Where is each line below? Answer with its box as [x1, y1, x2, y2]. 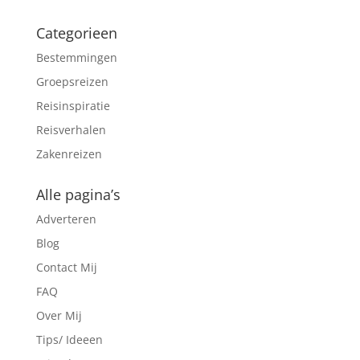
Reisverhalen [35, 122, 106, 137]
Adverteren [35, 211, 96, 227]
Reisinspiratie [35, 98, 110, 113]
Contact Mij [35, 260, 97, 275]
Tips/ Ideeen [35, 332, 103, 347]
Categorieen [35, 23, 117, 43]
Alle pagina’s [35, 185, 121, 204]
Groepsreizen [35, 74, 108, 89]
